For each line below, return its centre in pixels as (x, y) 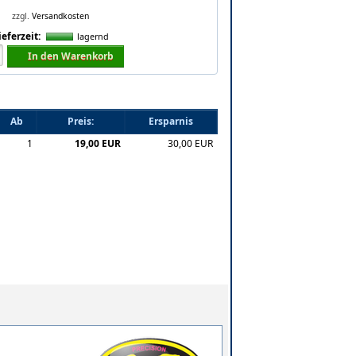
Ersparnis (171, 121)
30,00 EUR (191, 143)
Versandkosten (60, 15)
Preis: (81, 121)
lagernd (93, 37)
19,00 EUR (98, 143)
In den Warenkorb (70, 56)
